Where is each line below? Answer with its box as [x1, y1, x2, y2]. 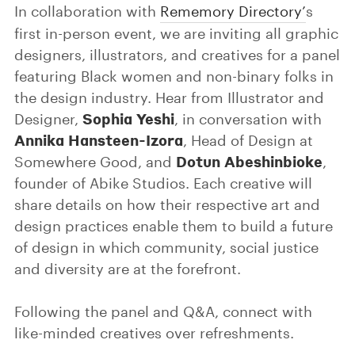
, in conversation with [174, 110, 322, 128]
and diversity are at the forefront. [14, 260, 241, 277]
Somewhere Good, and [14, 153, 176, 170]
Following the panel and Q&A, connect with [14, 303, 312, 320]
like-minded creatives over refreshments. [14, 324, 294, 342]
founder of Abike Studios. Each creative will [14, 174, 312, 192]
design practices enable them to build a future [14, 217, 333, 235]
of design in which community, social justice [14, 239, 319, 256]
